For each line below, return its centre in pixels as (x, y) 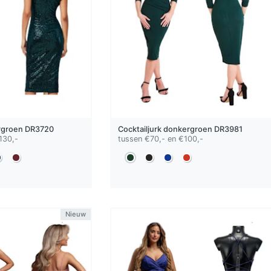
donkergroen (188, 129)
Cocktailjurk (140, 129)
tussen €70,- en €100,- (160, 139)
